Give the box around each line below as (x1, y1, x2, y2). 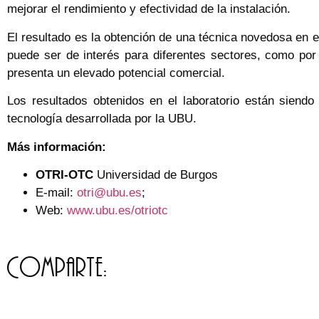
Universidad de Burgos (97, 168, 218, 182)
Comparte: (7, 253, 108, 283)
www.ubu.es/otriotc (67, 204, 168, 218)
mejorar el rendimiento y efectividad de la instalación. (7, 2, 291, 16)
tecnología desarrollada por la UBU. (7, 112, 197, 126)
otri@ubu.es (77, 186, 142, 200)
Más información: (7, 140, 106, 154)
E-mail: (36, 186, 77, 200)
